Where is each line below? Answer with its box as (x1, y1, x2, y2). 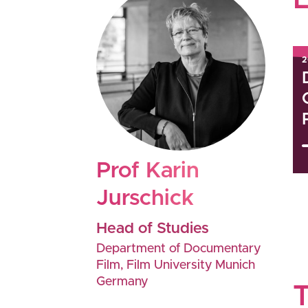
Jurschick (96, 188, 194, 210)
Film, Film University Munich (96, 259, 255, 272)
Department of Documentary (96, 243, 261, 255)
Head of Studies (96, 221, 209, 236)
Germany (96, 276, 148, 288)
